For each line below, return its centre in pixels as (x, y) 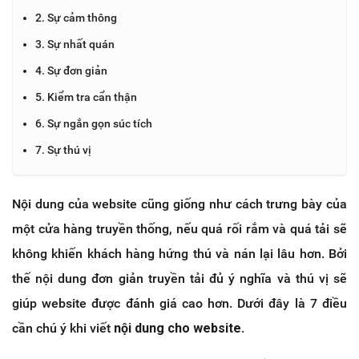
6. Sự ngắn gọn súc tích (94, 123)
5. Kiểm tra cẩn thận (86, 97)
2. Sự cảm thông (76, 17)
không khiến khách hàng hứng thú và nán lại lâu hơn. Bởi (179, 253)
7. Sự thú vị (63, 149)
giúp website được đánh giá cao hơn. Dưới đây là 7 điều (179, 303)
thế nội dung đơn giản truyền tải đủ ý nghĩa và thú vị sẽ (179, 278)
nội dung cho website (177, 328)
